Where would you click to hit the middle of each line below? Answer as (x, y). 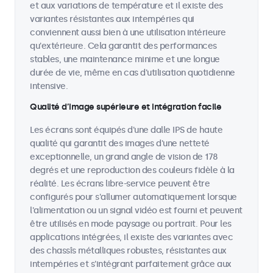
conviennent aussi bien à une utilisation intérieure (128, 33)
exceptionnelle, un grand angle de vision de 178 (124, 157)
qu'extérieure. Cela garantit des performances (123, 46)
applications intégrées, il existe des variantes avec (131, 237)
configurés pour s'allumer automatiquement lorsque (133, 197)
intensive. (49, 86)
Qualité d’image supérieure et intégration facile (126, 107)
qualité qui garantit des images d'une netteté (120, 144)
